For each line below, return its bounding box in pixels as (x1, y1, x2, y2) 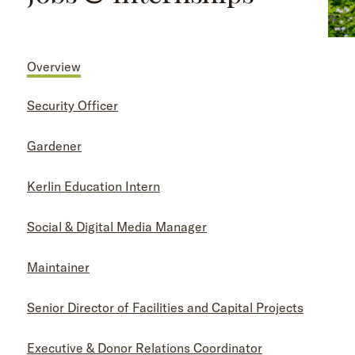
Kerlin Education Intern (27, 178, 160, 194)
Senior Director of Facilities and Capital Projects (27, 300, 303, 315)
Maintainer (27, 259, 90, 275)
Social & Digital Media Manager (27, 219, 207, 235)
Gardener (27, 138, 82, 154)
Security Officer (27, 97, 118, 113)
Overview (27, 59, 81, 74)
